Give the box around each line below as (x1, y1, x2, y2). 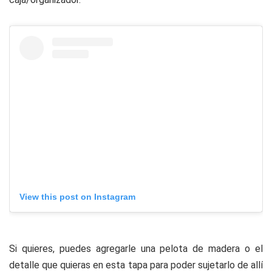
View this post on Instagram (19, 191, 135, 202)
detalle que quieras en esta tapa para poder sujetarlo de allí (9, 259, 263, 271)
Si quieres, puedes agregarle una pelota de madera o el (9, 242, 263, 254)
